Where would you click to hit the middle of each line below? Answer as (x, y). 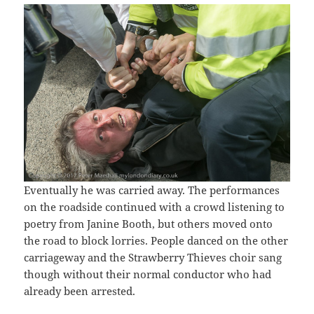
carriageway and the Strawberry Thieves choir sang (153, 257)
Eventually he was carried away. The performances (152, 190)
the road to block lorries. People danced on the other (156, 240)
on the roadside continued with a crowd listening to (155, 206)
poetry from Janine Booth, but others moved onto (149, 223)
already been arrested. (80, 291)
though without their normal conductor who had (148, 274)
